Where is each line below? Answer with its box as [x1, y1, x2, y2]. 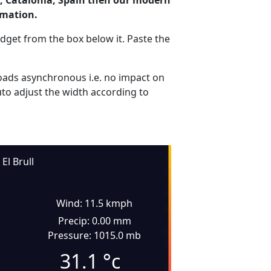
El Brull [2, 155, 34, 168]
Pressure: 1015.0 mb [48, 229, 142, 242]
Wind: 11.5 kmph [56, 197, 133, 210]
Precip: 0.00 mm [57, 214, 131, 227]
